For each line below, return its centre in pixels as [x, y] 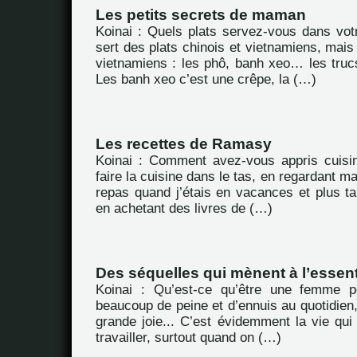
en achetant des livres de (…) [184, 208]
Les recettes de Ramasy [184, 144]
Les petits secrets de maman [201, 15]
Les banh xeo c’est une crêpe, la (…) [206, 79]
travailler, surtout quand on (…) [188, 337]
